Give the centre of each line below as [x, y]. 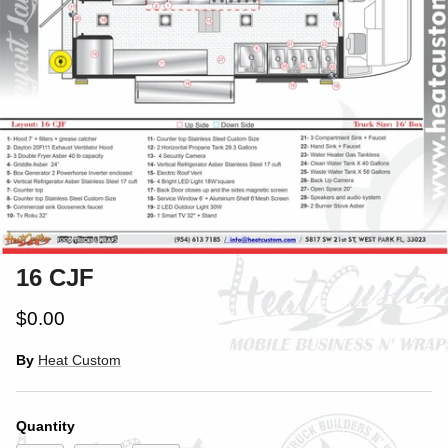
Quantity [45, 425]
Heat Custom [79, 359]
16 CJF [55, 277]
